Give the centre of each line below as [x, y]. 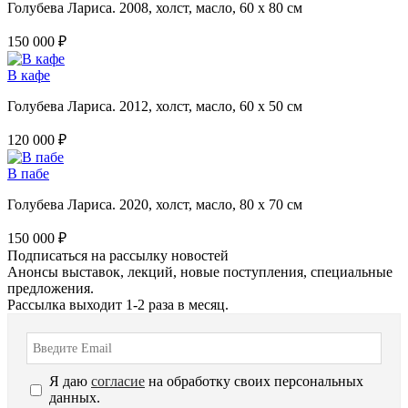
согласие [118, 381]
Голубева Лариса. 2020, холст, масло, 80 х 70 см [155, 204]
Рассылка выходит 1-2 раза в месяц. [118, 305]
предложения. [51, 288]
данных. [75, 398]
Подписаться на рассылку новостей [118, 255]
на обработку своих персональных [254, 381]
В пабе [28, 173]
